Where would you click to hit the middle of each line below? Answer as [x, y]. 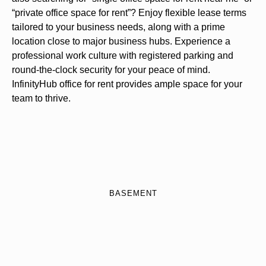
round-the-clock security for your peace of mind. [111, 69]
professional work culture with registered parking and [123, 55]
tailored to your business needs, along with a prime [118, 27]
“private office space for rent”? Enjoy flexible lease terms [129, 12]
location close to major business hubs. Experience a [121, 41]
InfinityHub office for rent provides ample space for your [127, 84]
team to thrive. [41, 98]
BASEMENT [133, 193]
